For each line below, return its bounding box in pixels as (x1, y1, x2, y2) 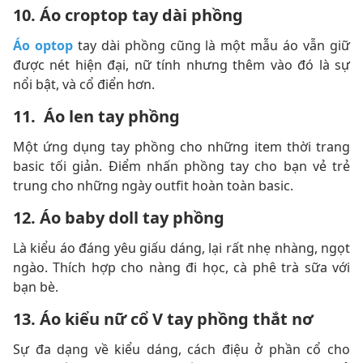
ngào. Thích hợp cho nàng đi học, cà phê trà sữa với (13, 258, 350, 276)
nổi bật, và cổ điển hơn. (13, 75, 155, 93)
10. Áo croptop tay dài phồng (13, 4, 243, 26)
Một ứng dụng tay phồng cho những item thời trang (13, 138, 350, 156)
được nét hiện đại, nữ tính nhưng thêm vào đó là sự (13, 56, 350, 74)
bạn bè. (13, 278, 58, 296)
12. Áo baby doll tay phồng (13, 207, 224, 228)
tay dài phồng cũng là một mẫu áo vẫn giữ (72, 36, 351, 54)
